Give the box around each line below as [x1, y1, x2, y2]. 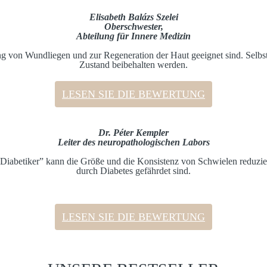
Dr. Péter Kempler [98, 128, 169, 138]
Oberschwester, [104, 21, 163, 32]
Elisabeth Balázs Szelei [89, 12, 178, 23]
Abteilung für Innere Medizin [76, 31, 191, 42]
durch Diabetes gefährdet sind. [76, 166, 191, 176]
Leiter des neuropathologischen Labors [57, 137, 210, 148]
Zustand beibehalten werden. [79, 60, 188, 70]
